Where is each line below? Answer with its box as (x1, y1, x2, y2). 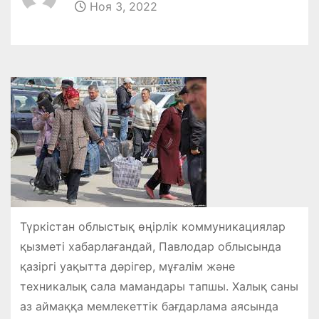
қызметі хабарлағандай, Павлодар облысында (19, 239, 281, 253)
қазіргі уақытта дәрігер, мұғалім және (19, 258, 235, 273)
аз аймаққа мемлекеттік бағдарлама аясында (19, 298, 278, 313)
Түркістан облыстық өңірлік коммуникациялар (19, 219, 286, 234)
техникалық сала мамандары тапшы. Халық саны (19, 278, 298, 293)
